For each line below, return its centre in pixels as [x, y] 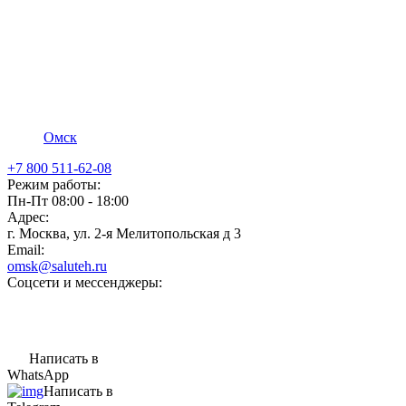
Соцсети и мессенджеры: [85, 282]
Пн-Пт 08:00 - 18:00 [68, 201]
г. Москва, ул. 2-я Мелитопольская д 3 [124, 233]
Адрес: [28, 217]
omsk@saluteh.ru [57, 266]
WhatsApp [38, 375]
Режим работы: [54, 184]
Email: [26, 250]
